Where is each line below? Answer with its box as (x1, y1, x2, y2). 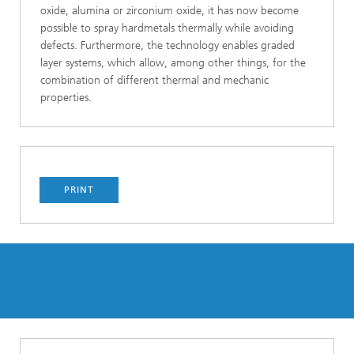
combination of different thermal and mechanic (40, 73, 269, 87)
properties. (40, 91, 92, 104)
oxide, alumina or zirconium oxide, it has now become (40, 4, 299, 17)
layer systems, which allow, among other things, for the (40, 56, 306, 70)
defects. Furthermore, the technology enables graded (40, 39, 295, 52)
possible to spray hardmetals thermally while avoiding (40, 21, 294, 35)
